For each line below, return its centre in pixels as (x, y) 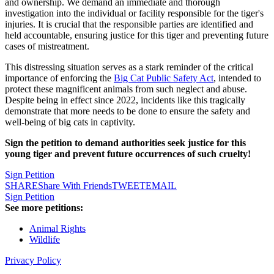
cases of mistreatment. (48, 46)
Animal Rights (57, 229)
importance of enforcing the (59, 78)
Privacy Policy (33, 261)
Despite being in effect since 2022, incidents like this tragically (125, 100)
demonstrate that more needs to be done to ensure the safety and (128, 111)
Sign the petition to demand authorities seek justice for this (125, 143)
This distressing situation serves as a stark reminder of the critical (129, 67)
